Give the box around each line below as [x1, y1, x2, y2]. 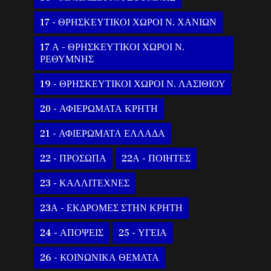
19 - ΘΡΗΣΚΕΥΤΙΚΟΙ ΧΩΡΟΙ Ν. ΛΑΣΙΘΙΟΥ [40, 78, 226, 91]
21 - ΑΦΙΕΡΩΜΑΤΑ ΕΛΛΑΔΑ [40, 128, 166, 140]
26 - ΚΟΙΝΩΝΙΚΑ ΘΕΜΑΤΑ [40, 252, 160, 264]
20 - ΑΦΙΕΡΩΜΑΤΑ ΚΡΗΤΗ [40, 103, 158, 116]
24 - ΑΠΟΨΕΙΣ [40, 227, 104, 240]
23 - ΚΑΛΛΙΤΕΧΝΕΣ [40, 177, 130, 190]
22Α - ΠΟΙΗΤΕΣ [122, 152, 191, 165]
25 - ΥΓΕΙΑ [119, 227, 168, 240]
